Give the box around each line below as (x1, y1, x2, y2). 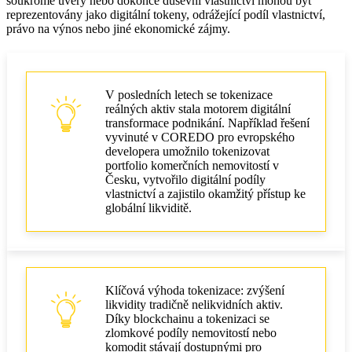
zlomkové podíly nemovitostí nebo (105, 325, 277, 339)
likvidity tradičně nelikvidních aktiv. (105, 297, 283, 311)
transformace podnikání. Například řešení (105, 115, 310, 130)
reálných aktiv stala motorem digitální (105, 101, 291, 115)
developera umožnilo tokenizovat (105, 144, 269, 158)
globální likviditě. (105, 200, 192, 214)
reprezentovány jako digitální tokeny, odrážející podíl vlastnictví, (6, 7, 325, 21)
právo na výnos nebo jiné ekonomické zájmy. (6, 21, 230, 35)
